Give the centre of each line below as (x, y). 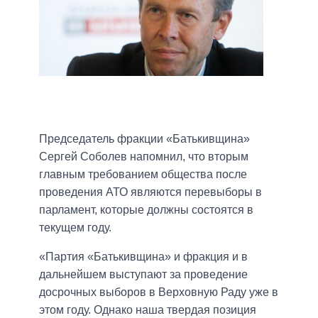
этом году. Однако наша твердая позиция (148, 309)
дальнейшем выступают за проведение (143, 274)
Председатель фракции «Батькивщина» (144, 138)
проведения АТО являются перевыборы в (150, 192)
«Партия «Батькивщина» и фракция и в (143, 256)
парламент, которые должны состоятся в (146, 209)
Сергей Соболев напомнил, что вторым (144, 156)
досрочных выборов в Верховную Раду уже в (159, 292)
